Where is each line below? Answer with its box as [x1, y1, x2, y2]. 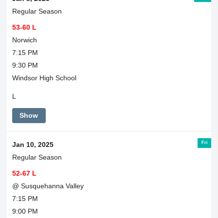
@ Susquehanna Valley [12, 182, 84, 190]
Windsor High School [12, 73, 76, 82]
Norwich [12, 36, 37, 44]
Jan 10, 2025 [12, 140, 54, 148]
